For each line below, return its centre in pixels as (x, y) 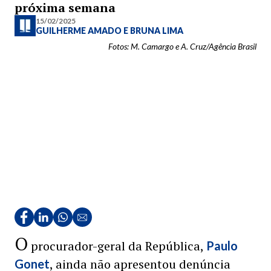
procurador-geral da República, (117, 246)
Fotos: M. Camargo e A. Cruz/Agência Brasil (182, 46)
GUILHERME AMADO (80, 30)
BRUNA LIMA (157, 30)
